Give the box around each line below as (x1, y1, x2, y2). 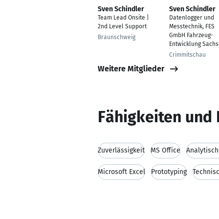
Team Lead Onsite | (98, 14, 149, 21)
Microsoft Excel (98, 168, 145, 176)
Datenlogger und (169, 14, 214, 21)
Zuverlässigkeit (98, 146, 145, 154)
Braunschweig (98, 34, 135, 41)
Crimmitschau (169, 51, 206, 58)
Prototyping (151, 168, 187, 176)
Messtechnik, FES (169, 23, 215, 30)
